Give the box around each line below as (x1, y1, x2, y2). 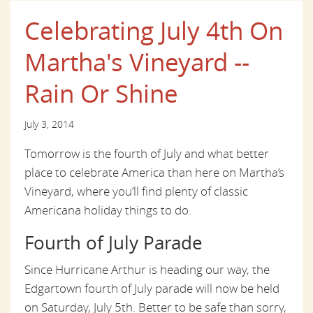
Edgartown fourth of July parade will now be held (24, 279, 279, 296)
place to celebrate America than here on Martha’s (24, 163, 284, 180)
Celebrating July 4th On (24, 13, 283, 47)
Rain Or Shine (24, 76, 178, 110)
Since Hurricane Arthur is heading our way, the (24, 261, 270, 277)
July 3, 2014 (24, 117, 74, 131)
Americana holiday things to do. (24, 201, 191, 218)
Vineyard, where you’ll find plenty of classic (24, 182, 248, 199)
